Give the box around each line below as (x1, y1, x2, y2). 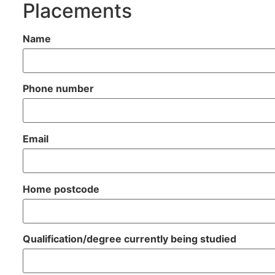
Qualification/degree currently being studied (22, 233, 236, 246)
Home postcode (22, 182, 99, 195)
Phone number (22, 82, 94, 95)
